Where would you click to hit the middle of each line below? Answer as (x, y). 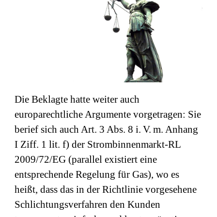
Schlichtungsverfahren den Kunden (87, 205)
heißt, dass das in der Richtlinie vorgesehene (106, 190)
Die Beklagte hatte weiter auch (77, 100)
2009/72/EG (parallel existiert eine (86, 160)
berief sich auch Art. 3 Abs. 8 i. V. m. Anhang (106, 130)
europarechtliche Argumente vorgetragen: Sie (108, 115)
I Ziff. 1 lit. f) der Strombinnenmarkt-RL (98, 145)
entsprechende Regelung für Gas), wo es (97, 175)
